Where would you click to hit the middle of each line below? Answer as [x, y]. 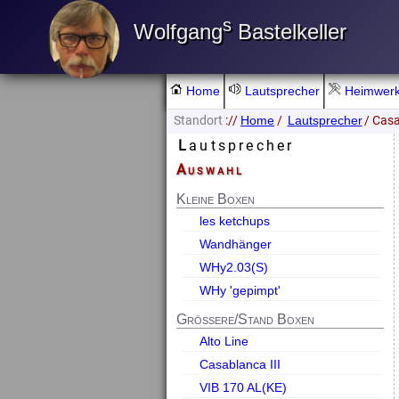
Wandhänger [235, 244]
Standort [199, 120]
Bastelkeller [289, 32]
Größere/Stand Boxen [246, 320]
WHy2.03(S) [233, 267]
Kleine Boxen [216, 199]
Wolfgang [178, 32]
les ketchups [234, 220]
